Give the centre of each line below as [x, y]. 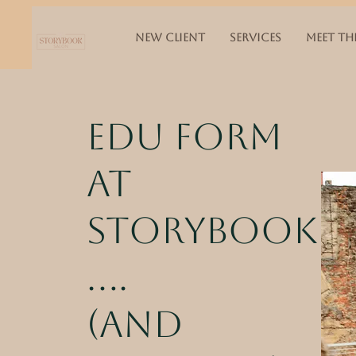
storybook [203, 230]
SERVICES [255, 37]
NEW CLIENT [170, 37]
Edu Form [185, 137]
